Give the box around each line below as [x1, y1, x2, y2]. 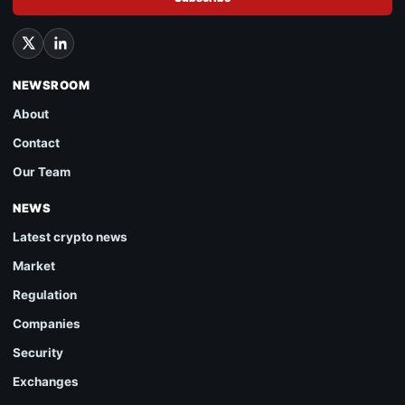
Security [13, 344, 63, 360]
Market [13, 258, 55, 273]
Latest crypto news [13, 229, 127, 244]
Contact [13, 135, 60, 150]
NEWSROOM [13, 77, 90, 92]
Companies [13, 316, 80, 331]
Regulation [13, 287, 77, 302]
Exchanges [13, 373, 79, 389]
